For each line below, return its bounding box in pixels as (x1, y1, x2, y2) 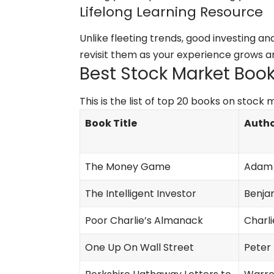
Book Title (85, 116, 137, 130)
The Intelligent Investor (85, 186, 196, 201)
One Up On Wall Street (85, 240, 194, 254)
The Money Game (85, 159, 171, 174)
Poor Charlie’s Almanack (85, 213, 203, 228)
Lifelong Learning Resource (80, 2, 263, 22)
